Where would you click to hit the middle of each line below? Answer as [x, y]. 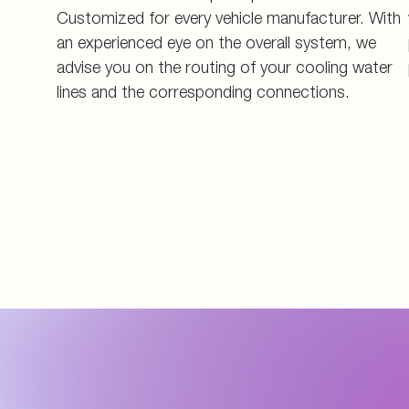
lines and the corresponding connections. [205, 92]
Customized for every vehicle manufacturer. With [229, 18]
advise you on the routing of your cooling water [225, 67]
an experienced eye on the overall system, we [216, 42]
